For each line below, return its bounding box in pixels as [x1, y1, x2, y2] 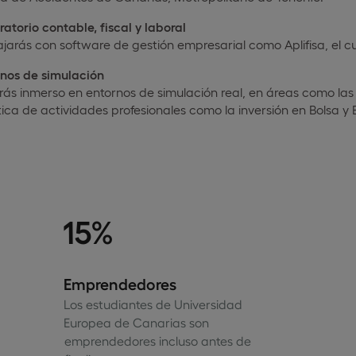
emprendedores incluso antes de [63, 333, 251, 348]
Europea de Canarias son [63, 315, 209, 330]
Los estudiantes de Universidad [63, 296, 242, 311]
